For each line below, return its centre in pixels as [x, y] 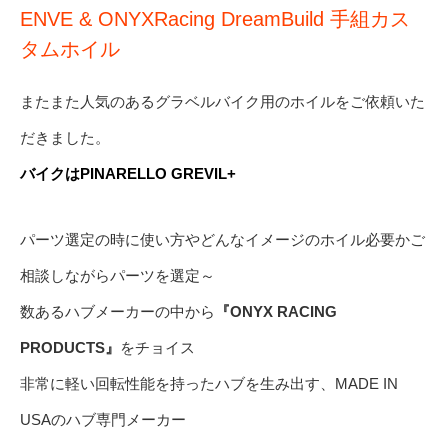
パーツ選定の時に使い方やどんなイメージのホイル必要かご [222, 240]
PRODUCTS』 [70, 348]
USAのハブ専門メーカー [103, 420]
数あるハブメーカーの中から [117, 312]
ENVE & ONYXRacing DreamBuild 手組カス [215, 19]
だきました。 [65, 138]
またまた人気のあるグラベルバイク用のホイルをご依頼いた [222, 102]
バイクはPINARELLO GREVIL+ [128, 174]
